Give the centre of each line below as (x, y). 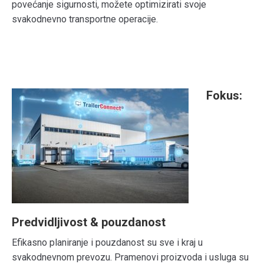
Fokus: (224, 95)
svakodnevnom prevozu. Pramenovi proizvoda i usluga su (130, 257)
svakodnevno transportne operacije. (85, 19)
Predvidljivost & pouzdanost (89, 222)
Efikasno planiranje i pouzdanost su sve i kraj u (107, 242)
